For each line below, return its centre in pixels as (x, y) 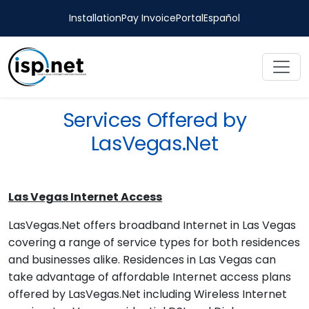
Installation (95, 18)
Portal (190, 18)
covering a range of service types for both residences (154, 242)
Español (222, 18)
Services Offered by (154, 120)
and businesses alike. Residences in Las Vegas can (142, 260)
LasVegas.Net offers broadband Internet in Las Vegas (152, 225)
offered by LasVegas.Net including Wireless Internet (148, 294)
